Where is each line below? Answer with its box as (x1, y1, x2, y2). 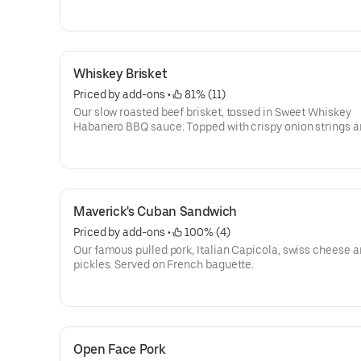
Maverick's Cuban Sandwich (73, 204, 237, 219)
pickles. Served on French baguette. (73, 258, 255, 271)
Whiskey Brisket (73, 66, 168, 81)
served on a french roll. (73, 135, 189, 147)
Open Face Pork (73, 342, 166, 357)
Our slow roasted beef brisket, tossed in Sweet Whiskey (73, 106, 351, 118)
